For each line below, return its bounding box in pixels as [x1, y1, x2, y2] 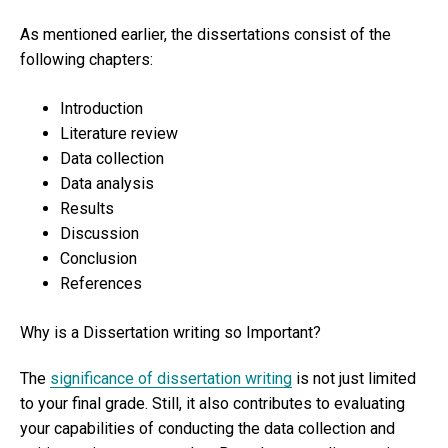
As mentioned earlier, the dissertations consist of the [20, 25, 391, 45]
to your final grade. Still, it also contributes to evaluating [20, 394, 405, 414]
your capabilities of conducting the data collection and [20, 419, 395, 439]
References [60, 274, 146, 294]
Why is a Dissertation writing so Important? [20, 323, 321, 343]
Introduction [60, 99, 143, 119]
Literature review [60, 124, 182, 144]
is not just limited [292, 369, 416, 389]
